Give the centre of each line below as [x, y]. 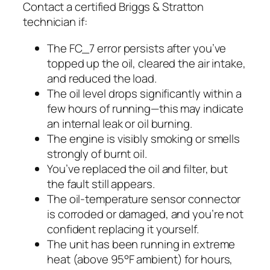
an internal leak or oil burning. [120, 123]
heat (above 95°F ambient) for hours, [140, 259]
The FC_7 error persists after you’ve [137, 48]
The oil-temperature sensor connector [144, 199]
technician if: [55, 22]
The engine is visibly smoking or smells [144, 138]
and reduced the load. [102, 78]
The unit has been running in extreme [141, 244]
